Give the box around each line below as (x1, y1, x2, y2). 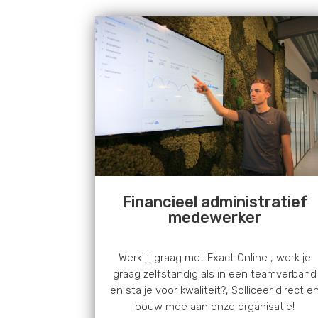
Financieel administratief (121, 192, 308, 212)
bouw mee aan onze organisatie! (135, 300, 295, 314)
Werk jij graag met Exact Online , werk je (119, 251, 312, 265)
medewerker (168, 208, 262, 228)
